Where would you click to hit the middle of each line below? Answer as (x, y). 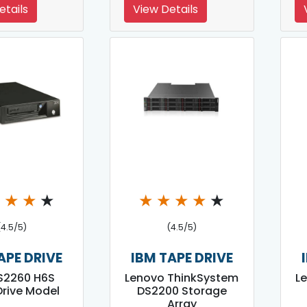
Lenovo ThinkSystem (182, 278)
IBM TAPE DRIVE (182, 258)
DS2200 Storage (182, 291)
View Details (166, 10)
